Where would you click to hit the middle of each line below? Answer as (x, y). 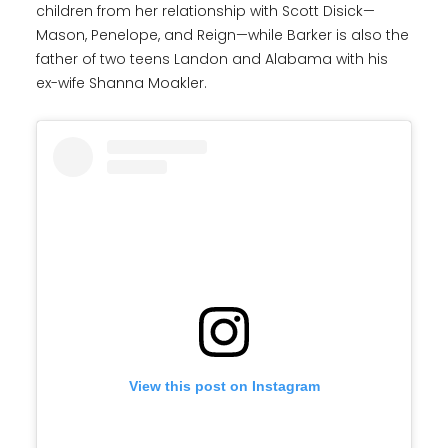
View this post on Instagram (224, 386)
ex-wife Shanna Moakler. (121, 83)
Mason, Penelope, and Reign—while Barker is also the (222, 35)
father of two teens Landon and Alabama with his (212, 59)
